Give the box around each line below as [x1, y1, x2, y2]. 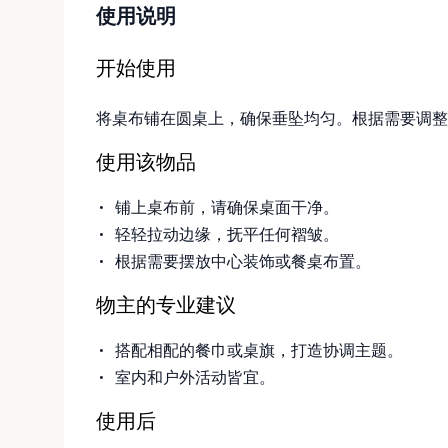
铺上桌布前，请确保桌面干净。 [115, 195, 340, 218]
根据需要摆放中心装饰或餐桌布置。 [115, 249, 372, 272]
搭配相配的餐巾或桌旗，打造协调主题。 [115, 338, 404, 361]
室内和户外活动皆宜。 [115, 365, 276, 388]
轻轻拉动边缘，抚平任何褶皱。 [115, 222, 340, 245]
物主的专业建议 [96, 296, 236, 317]
